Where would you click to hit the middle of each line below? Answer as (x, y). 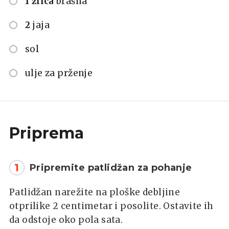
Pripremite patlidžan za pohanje (111, 167)
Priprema (47, 133)
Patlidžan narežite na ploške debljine (95, 192)
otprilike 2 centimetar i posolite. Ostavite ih (111, 206)
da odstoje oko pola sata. (66, 220)
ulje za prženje (59, 73)
